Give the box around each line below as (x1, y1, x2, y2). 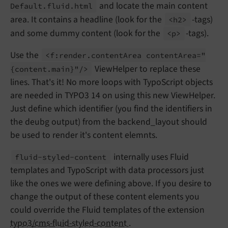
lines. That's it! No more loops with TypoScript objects (10, 76, 213, 89)
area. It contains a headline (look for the (10, 13, 164, 26)
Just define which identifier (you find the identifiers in (10, 102, 212, 116)
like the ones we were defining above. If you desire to (10, 177, 212, 190)
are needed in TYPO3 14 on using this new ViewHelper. (10, 89, 215, 102)
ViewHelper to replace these (93, 63, 201, 76)
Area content (123, 50, 179, 61)
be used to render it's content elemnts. (10, 129, 157, 142)
